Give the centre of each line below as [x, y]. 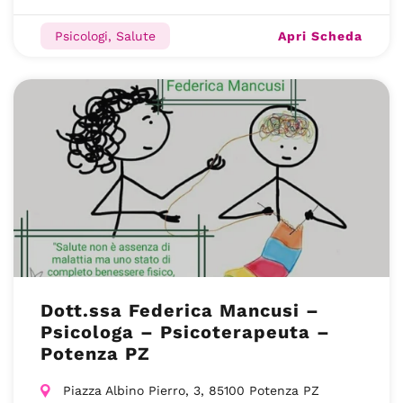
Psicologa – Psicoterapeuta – [185, 332]
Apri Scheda [320, 36]
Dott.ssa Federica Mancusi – [180, 310]
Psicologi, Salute [105, 36]
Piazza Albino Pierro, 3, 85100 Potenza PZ [191, 390]
